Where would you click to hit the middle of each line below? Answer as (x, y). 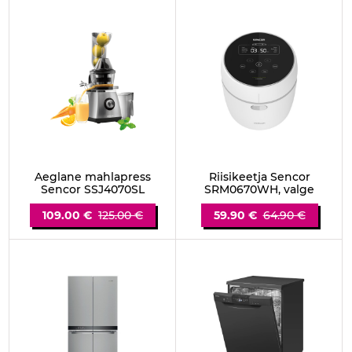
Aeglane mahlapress (93, 177)
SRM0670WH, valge (259, 189)
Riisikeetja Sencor (259, 177)
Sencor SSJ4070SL (93, 189)
